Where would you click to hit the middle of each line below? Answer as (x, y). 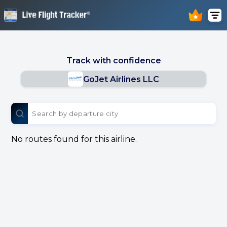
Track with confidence (113, 61)
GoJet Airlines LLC (121, 79)
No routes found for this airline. (74, 139)
